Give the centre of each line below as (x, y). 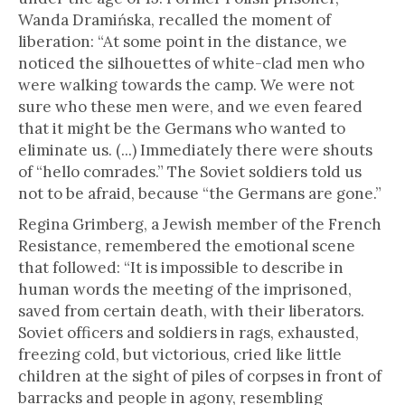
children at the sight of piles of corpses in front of (200, 376)
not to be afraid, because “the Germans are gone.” (200, 193)
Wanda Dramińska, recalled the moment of (174, 20)
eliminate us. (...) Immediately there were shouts (195, 150)
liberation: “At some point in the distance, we (183, 42)
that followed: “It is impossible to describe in (181, 268)
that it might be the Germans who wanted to (182, 128)
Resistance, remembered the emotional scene (187, 246)
